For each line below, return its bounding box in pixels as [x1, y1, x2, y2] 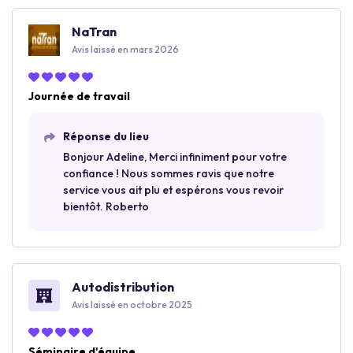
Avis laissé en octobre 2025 [72, 299, 192, 310]
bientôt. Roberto [63, 199, 149, 214]
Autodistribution [72, 279, 174, 295]
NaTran [72, 24, 117, 39]
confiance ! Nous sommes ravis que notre [63, 166, 274, 180]
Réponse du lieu [63, 129, 149, 143]
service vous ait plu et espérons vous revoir [63, 183, 284, 197]
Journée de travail [28, 89, 130, 103]
